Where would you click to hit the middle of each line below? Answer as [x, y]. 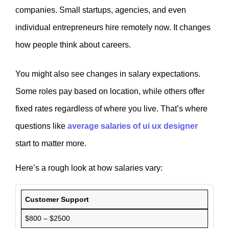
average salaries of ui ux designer [133, 126]
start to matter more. [51, 143]
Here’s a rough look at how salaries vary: [89, 168]
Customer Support [57, 199]
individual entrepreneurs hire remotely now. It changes [113, 28]
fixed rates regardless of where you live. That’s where [111, 108]
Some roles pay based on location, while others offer [110, 91]
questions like [41, 126]
